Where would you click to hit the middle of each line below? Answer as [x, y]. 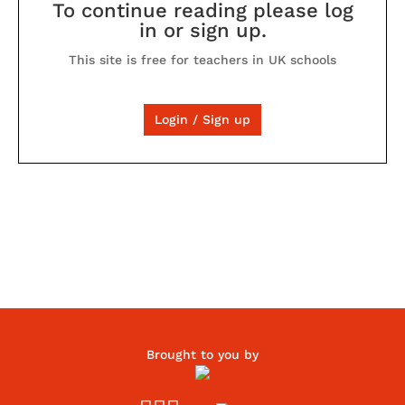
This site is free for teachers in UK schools [202, 60]
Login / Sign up [202, 119]
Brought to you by [202, 354]
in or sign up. [202, 30]
